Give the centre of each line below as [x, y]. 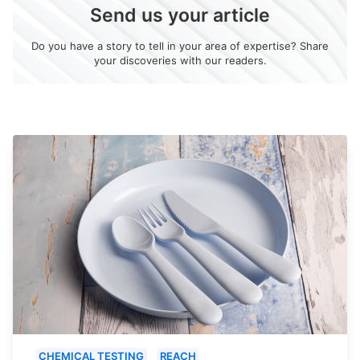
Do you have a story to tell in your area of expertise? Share [180, 46]
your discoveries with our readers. [180, 61]
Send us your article [180, 16]
